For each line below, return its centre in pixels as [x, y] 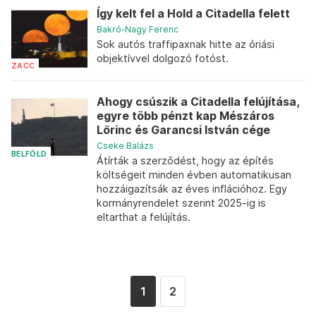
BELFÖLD [29, 154]
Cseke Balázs [125, 146]
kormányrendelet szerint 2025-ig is [181, 203]
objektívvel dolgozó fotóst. [163, 58]
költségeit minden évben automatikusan [194, 175]
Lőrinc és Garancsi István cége [183, 130]
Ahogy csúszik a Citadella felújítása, [198, 102]
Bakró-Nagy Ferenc [138, 29]
